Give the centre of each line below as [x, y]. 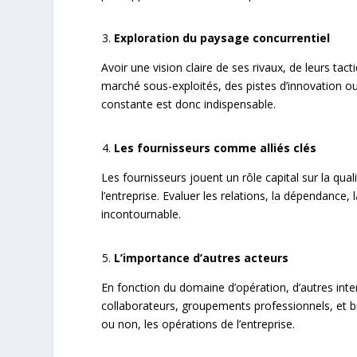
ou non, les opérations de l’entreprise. [198, 324]
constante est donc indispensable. [189, 104]
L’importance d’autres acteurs [202, 258]
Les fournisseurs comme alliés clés [216, 148]
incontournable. [141, 214]
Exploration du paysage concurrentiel [222, 38]
